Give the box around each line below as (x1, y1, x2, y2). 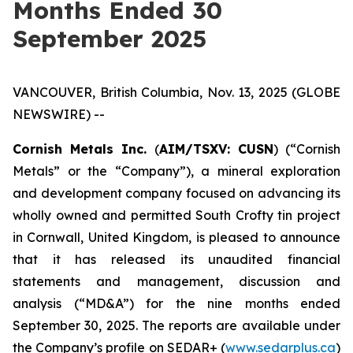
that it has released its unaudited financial (13, 251, 340, 267)
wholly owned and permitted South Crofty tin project (13, 207, 340, 223)
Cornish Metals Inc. (13, 141, 147, 157)
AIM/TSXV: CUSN (158, 141, 273, 157)
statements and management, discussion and (13, 273, 340, 289)
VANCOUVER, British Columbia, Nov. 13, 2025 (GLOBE (13, 84, 340, 100)
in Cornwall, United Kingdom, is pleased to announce (13, 229, 340, 245)
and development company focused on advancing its (13, 185, 340, 201)
